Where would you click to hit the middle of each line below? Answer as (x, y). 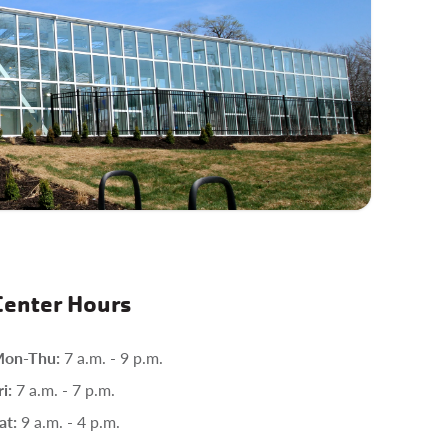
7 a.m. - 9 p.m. (114, 357)
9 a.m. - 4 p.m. (71, 421)
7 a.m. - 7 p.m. (66, 389)
